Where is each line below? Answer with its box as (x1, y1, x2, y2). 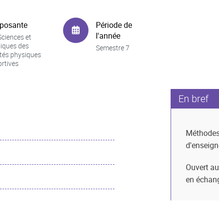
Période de (96, 19, 132, 30)
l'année (96, 30, 120, 41)
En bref (178, 92, 209, 105)
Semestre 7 (96, 43, 130, 52)
